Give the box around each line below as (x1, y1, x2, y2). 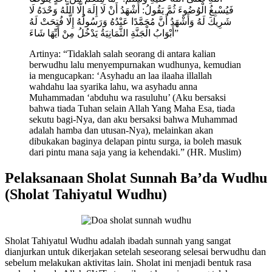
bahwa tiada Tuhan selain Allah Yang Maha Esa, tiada (29, 103, 235, 114)
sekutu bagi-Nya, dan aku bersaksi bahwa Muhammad (29, 114, 237, 125)
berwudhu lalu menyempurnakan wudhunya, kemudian (29, 59, 241, 70)
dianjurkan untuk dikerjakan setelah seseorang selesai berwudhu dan (5, 246, 266, 257)
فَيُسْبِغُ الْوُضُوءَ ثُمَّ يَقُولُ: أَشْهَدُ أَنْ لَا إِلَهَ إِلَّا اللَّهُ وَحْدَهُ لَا (29, 5, 234, 16)
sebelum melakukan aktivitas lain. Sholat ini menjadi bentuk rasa (5, 257, 251, 268)
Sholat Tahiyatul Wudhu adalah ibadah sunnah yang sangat (5, 236, 231, 246)
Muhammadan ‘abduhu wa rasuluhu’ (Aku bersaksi (29, 92, 226, 103)
